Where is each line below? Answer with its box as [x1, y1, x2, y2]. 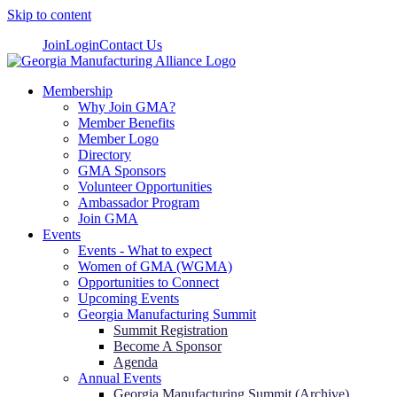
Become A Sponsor [113, 339, 222, 354]
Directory [78, 147, 131, 162]
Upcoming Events [78, 291, 179, 306]
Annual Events [78, 370, 161, 385]
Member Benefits [78, 115, 175, 130]
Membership [43, 83, 113, 98]
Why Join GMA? [78, 99, 175, 114]
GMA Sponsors [78, 163, 166, 178]
